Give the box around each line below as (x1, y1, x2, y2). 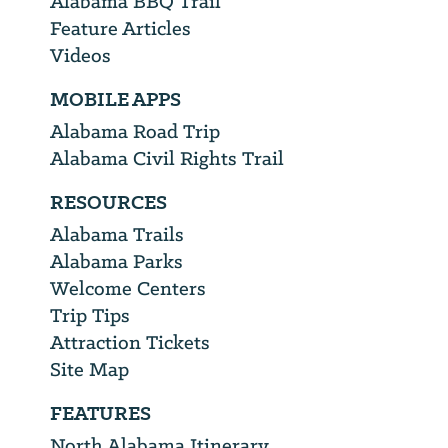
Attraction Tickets (50, 328, 210, 355)
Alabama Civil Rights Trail (50, 144, 284, 171)
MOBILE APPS (50, 85, 181, 113)
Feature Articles (50, 14, 191, 41)
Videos (50, 41, 111, 68)
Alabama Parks (50, 247, 183, 274)
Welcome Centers (50, 274, 206, 301)
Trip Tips (50, 301, 130, 328)
